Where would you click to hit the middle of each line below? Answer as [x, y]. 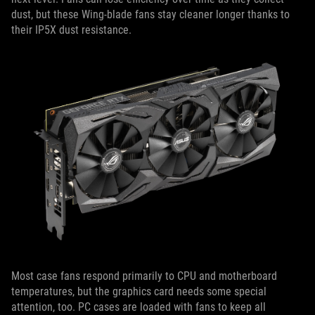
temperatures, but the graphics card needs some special [139, 291]
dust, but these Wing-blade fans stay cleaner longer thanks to [150, 15]
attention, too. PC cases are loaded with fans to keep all [139, 307]
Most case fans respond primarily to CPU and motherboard [144, 276]
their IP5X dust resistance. [71, 30]
